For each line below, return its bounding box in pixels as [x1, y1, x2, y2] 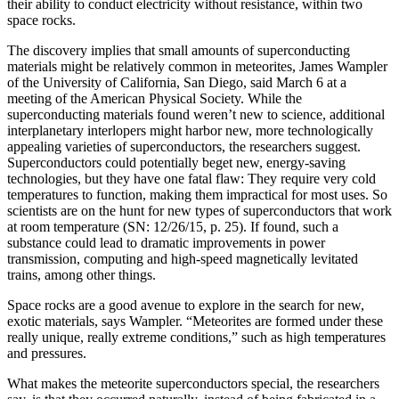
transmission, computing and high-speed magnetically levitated [7, 251, 358, 267]
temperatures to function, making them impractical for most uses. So [7, 187, 387, 203]
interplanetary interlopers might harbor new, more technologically [7, 123, 373, 139]
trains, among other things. [7, 267, 156, 283]
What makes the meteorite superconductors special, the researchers [7, 376, 379, 392]
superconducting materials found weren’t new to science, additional [7, 107, 385, 123]
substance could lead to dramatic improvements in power [7, 235, 325, 251]
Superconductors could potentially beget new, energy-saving [7, 155, 346, 171]
